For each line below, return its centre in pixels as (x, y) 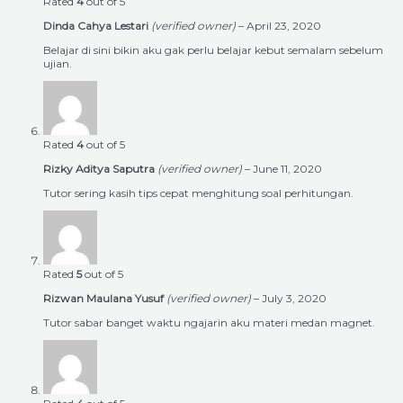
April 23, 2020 (284, 26)
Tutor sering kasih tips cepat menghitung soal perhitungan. (198, 193)
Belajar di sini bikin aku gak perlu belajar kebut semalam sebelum (213, 50)
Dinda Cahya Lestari (97, 26)
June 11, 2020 (287, 169)
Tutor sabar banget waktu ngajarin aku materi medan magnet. (209, 323)
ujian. (58, 64)
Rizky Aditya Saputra (100, 169)
